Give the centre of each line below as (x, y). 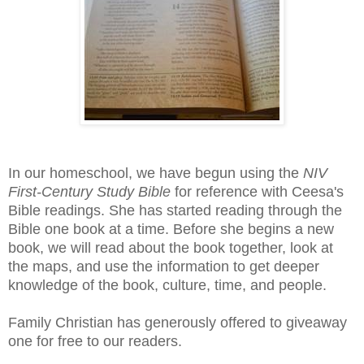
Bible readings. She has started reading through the (175, 210)
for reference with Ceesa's (257, 191)
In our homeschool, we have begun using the (156, 173)
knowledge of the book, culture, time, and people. (167, 285)
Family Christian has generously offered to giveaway (178, 322)
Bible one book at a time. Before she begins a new (171, 229)
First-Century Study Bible (89, 191)
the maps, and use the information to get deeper (164, 266)
